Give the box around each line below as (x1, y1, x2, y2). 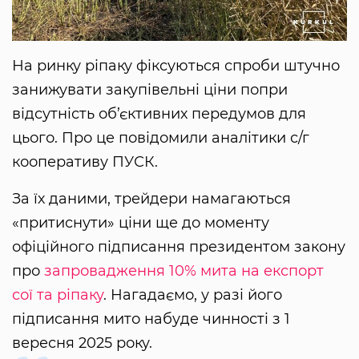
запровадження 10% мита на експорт (44, 262, 324, 280)
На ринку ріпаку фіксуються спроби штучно (12, 57, 340, 75)
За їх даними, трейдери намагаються (12, 190, 291, 208)
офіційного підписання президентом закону (12, 238, 345, 256)
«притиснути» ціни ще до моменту (12, 214, 269, 232)
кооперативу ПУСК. (12, 153, 158, 171)
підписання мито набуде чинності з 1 (12, 310, 290, 329)
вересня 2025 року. (12, 334, 156, 353)
